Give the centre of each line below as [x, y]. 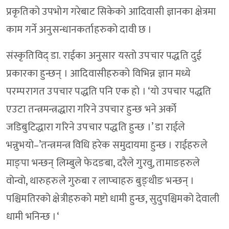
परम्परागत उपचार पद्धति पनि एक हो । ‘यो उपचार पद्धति [109, 92]
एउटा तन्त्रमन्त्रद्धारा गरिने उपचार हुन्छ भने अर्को [93, 110]
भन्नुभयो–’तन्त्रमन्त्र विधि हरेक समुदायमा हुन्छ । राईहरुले [107, 145]
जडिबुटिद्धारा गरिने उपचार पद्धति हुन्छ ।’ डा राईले [96, 128]
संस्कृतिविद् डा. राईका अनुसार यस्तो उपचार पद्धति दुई [104, 56]
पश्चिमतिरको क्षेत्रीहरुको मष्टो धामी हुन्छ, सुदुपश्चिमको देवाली [113, 199]
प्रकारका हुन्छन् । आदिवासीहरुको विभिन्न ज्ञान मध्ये [99, 74]
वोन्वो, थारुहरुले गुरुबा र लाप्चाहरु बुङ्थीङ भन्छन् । [100, 181]
